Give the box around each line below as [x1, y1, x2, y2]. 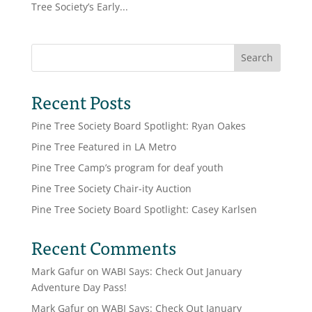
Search [241, 51, 274, 65]
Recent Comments [31, 232, 176, 262]
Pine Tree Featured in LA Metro [31, 139, 176, 153]
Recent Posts [31, 86, 131, 116]
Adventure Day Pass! [31, 280, 127, 294]
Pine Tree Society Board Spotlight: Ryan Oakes [31, 118, 246, 132]
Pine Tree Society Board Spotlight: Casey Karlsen [31, 202, 257, 216]
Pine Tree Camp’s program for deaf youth [31, 160, 224, 174]
